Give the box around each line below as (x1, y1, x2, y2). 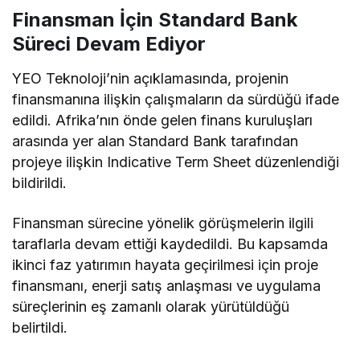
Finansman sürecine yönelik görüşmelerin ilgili (12, 214, 314, 231)
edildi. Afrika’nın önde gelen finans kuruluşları (12, 111, 313, 129)
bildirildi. (12, 174, 67, 191)
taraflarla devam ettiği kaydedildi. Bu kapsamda (12, 235, 329, 252)
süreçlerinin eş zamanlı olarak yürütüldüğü (12, 297, 290, 315)
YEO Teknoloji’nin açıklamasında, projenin (12, 69, 289, 87)
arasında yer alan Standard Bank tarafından (12, 132, 299, 149)
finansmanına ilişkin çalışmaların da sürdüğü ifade (12, 90, 340, 108)
